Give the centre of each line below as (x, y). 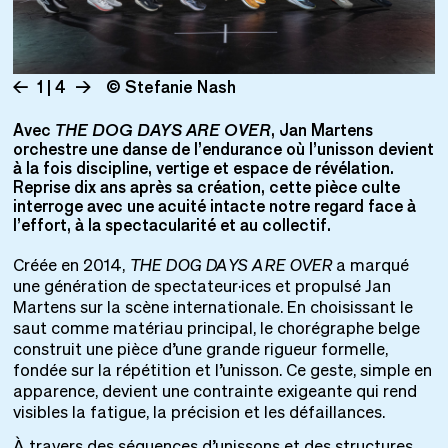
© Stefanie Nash (171, 86)
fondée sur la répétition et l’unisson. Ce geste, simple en (222, 372)
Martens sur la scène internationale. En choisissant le (212, 309)
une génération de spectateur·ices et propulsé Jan (201, 288)
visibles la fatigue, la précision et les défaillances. (198, 414)
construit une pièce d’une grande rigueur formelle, (200, 351)
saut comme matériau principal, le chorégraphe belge (216, 330)
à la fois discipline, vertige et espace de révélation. (203, 168)
